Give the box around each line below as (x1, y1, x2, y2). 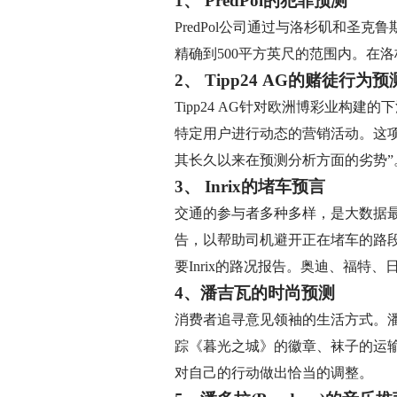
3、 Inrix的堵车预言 (175, 177, 325, 196)
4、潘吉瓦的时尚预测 (175, 284, 335, 302)
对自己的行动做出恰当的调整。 (175, 365, 373, 380)
